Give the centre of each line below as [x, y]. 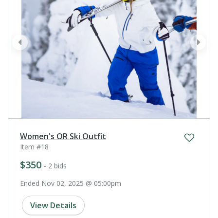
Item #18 [34, 146]
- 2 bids [55, 165]
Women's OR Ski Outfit [63, 136]
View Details [53, 205]
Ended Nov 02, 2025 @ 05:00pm [71, 183]
